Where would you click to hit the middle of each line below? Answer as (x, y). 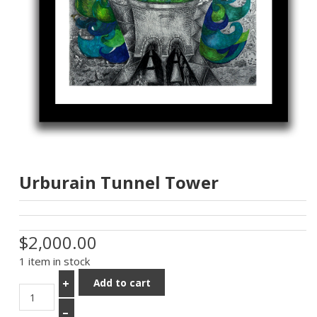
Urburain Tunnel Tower (119, 183)
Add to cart (122, 282)
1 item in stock (54, 261)
